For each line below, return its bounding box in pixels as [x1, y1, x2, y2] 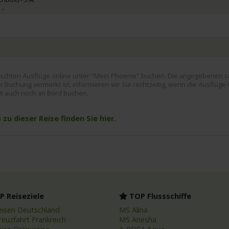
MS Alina [119, 204, 148, 215]
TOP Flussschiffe [127, 191, 191, 201]
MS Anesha [119, 214, 156, 224]
